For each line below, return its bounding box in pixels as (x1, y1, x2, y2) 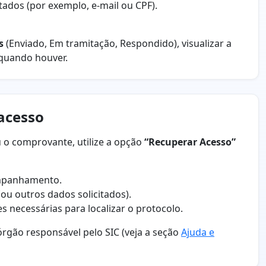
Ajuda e (181, 226, 214, 239)
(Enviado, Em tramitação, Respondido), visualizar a (4, 37, 232, 50)
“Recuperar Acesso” (144, 135, 236, 149)
